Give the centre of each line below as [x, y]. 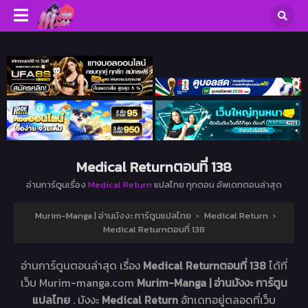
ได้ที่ [278, 266]
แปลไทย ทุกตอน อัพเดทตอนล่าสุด [217, 185]
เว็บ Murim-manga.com [79, 283]
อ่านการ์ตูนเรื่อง [57, 185]
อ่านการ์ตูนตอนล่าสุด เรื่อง [82, 266]
